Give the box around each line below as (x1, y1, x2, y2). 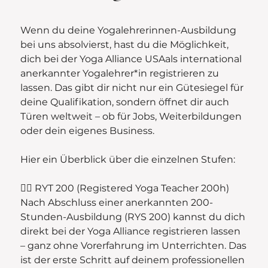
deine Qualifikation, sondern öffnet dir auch (20, 96, 230, 108)
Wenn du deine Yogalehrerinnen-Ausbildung (20, 24, 237, 36)
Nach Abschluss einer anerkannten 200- (20, 196, 214, 208)
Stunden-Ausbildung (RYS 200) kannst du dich (20, 211, 246, 223)
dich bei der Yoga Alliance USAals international (20, 53, 242, 65)
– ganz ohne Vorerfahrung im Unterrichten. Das (20, 239, 247, 251)
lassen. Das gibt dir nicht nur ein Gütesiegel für (20, 81, 244, 93)
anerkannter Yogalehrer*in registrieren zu (20, 67, 220, 79)
